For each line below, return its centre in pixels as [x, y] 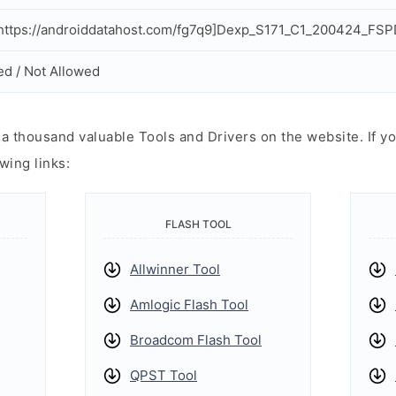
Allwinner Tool [175, 269]
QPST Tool [164, 375]
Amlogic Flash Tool [189, 305]
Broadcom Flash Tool [196, 340]
